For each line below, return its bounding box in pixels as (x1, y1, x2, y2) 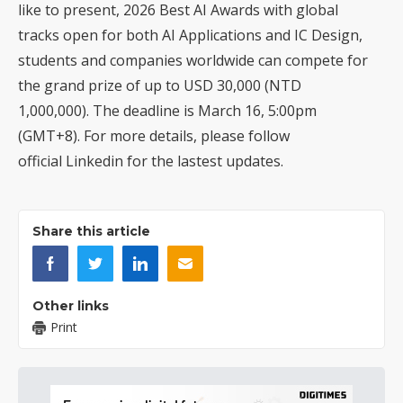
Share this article (32, 223, 150, 240)
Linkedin (66, 151, 127, 172)
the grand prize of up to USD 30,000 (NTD (18, 76, 301, 96)
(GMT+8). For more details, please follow (18, 126, 290, 147)
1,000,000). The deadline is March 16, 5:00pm (18, 101, 317, 121)
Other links (32, 298, 109, 315)
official (18, 151, 66, 172)
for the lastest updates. (127, 151, 287, 172)
